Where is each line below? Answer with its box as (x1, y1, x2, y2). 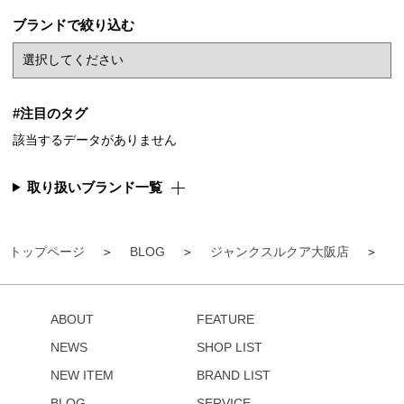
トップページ (9, 243, 85, 259)
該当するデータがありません (13, 132, 177, 147)
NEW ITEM (50, 367, 114, 382)
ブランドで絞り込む (13, 16, 134, 32)
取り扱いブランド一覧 (27, 179, 163, 195)
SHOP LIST (197, 339, 262, 354)
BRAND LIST (197, 367, 271, 382)
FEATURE (197, 311, 254, 326)
